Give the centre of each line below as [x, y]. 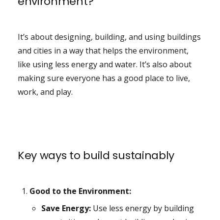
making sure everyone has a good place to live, [104, 78]
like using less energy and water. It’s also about [104, 65]
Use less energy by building [142, 208]
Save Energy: [66, 208]
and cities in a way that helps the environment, [103, 51]
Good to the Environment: [80, 191]
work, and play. [45, 92]
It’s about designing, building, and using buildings [109, 37]
